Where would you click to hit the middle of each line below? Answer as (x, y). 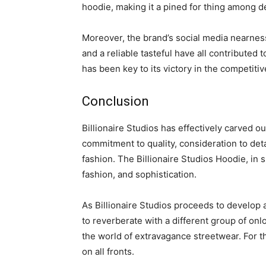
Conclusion (115, 102)
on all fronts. (108, 252)
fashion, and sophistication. (139, 175)
